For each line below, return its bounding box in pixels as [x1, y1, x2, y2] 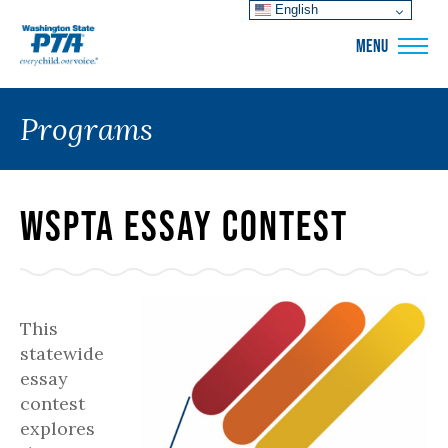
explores [20, 417, 95, 440]
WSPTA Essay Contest [20, 202, 348, 248]
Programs [20, 110, 153, 148]
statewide [20, 342, 104, 365]
